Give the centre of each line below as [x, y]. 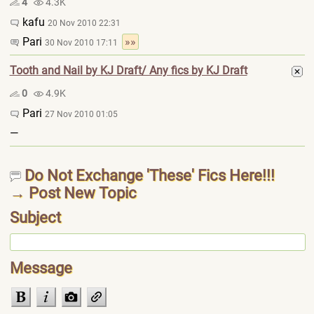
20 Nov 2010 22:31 [84, 23]
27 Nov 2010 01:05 [81, 114]
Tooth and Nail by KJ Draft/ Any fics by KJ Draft [128, 70]
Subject [35, 218]
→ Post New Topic [73, 193]
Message [42, 268]
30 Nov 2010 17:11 [83, 43]
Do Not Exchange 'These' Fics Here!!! [148, 176]
